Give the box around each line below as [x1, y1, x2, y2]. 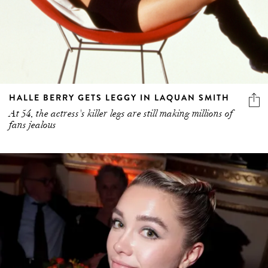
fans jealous [9, 118, 56, 131]
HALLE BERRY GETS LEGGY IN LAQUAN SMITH [9, 91, 230, 103]
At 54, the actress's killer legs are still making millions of [9, 107, 233, 120]
